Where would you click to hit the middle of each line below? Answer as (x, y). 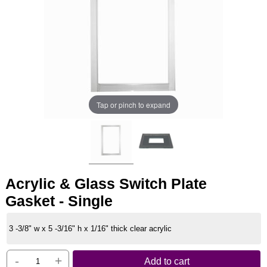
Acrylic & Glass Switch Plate (106, 184)
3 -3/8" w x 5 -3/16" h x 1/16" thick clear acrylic (90, 229)
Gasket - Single (59, 201)
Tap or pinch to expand (133, 104)
